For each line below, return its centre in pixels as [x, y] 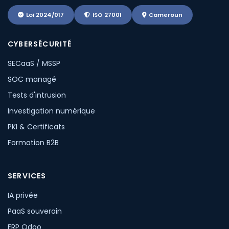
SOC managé [32, 79]
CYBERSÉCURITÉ [40, 44]
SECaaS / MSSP [34, 63]
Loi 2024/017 [45, 15]
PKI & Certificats [36, 127]
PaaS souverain [35, 211]
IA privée [23, 195]
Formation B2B [33, 143]
